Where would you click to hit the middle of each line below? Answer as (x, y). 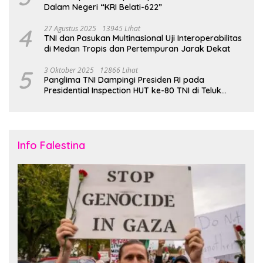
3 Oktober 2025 (69, 70)
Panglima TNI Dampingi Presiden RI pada (124, 80)
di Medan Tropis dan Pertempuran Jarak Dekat (137, 48)
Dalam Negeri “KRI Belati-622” (103, 7)
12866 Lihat (119, 70)
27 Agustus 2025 (70, 28)
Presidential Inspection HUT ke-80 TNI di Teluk (133, 90)
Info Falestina (51, 145)
